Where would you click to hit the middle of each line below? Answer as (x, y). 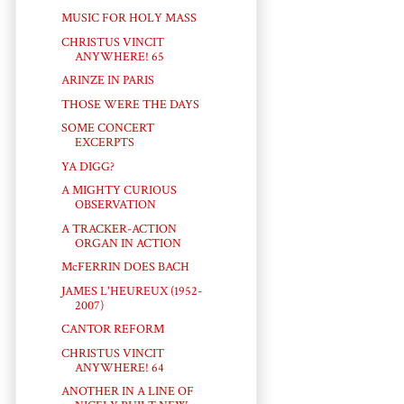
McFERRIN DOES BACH (125, 267)
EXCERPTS (104, 143)
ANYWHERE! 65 (119, 56)
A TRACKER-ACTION (119, 229)
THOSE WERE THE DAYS (130, 104)
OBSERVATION (115, 205)
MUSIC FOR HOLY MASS (129, 18)
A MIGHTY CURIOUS (119, 191)
